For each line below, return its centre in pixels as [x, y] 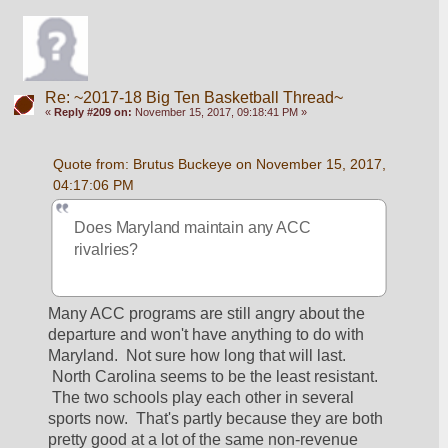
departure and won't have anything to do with [206, 335]
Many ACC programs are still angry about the [207, 314]
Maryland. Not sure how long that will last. [197, 356]
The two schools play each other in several [201, 398]
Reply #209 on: [92, 112]
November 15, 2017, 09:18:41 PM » [219, 112]
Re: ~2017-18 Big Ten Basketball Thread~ [193, 98]
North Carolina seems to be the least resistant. [213, 377]
